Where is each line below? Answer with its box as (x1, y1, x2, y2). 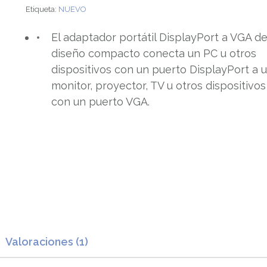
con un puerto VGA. (51, 95, 150, 108)
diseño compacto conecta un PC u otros (51, 47, 257, 60)
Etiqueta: (26, 5, 59, 14)
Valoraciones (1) (5, 235, 88, 249)
